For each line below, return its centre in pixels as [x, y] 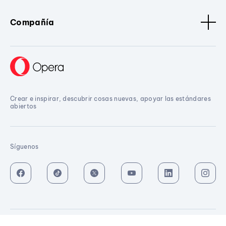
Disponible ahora [120, 215]
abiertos [23, 106]
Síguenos [24, 146]
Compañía [32, 22]
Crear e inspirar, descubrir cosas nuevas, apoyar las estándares [110, 98]
